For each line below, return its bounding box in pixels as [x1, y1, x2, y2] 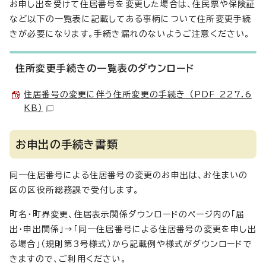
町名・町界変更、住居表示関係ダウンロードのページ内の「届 [9, 210, 245, 219]
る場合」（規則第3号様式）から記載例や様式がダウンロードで [9, 240, 252, 249]
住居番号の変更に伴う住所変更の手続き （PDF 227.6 [24, 90, 252, 99]
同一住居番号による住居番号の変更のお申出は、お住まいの [9, 171, 248, 180]
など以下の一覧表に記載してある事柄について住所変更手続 [9, 15, 252, 24]
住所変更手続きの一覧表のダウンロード [15, 64, 195, 74]
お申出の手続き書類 [15, 139, 118, 150]
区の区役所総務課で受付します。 [9, 186, 139, 195]
